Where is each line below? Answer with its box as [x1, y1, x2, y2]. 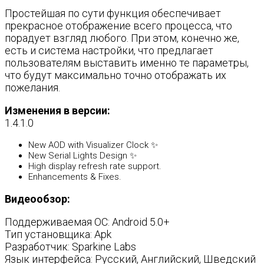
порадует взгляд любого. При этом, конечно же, [5, 32, 239, 44]
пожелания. [5, 81, 60, 94]
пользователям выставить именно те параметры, [5, 57, 249, 69]
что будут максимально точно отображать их [5, 69, 226, 81]
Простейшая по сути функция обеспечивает [5, 7, 221, 19]
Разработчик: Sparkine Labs [5, 240, 136, 253]
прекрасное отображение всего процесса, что [5, 19, 232, 32]
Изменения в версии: [5, 104, 110, 117]
